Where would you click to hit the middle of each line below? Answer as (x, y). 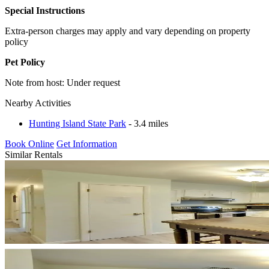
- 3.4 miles (147, 123)
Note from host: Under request (62, 82)
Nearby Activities (38, 103)
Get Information (87, 144)
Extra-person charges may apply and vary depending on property (128, 31)
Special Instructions (45, 10)
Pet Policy (25, 62)
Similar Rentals (34, 154)
